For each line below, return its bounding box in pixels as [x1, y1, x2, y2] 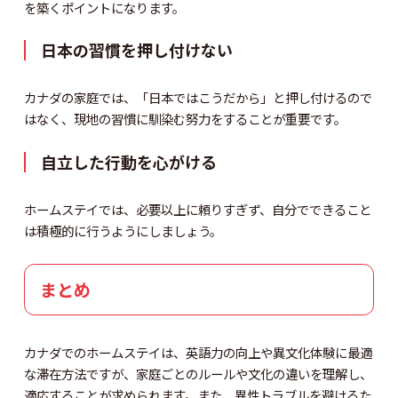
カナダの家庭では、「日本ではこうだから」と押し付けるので [23, 88, 372, 107]
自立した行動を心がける [41, 150, 218, 174]
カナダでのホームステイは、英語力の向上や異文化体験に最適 [23, 342, 372, 362]
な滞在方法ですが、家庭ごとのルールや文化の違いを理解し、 [23, 363, 372, 383]
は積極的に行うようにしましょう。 [23, 221, 222, 241]
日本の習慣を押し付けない [41, 38, 234, 62]
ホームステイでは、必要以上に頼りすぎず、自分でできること [23, 200, 371, 219]
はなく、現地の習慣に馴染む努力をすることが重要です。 [23, 109, 346, 129]
